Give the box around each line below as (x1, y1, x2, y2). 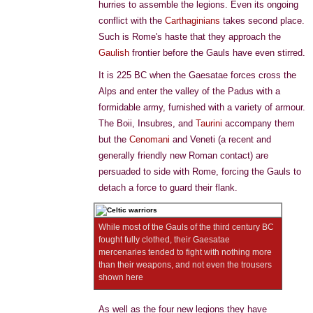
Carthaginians (165, 15, 220, 26)
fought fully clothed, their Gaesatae (99, 235, 230, 245)
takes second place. (220, 15, 305, 26)
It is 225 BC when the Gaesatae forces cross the (99, 70, 296, 80)
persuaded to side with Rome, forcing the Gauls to (99, 166, 301, 177)
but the (99, 134, 129, 145)
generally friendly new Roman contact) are (99, 150, 268, 161)
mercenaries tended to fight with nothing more (99, 247, 272, 257)
